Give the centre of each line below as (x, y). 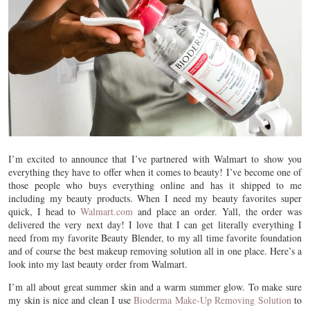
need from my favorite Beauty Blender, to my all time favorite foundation (155, 237)
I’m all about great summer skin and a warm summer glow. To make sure (155, 286)
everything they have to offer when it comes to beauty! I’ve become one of (155, 172)
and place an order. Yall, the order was (217, 211)
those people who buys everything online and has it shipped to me (155, 185)
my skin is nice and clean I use (71, 300)
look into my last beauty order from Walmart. (100, 264)
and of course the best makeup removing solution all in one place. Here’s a (155, 250)
